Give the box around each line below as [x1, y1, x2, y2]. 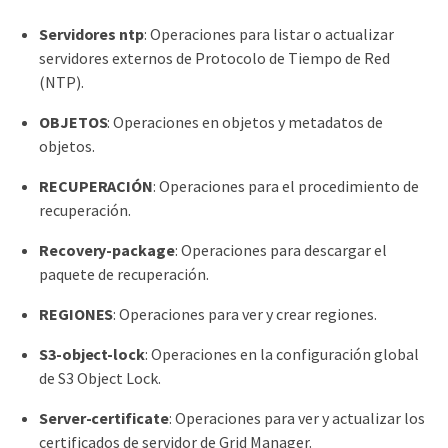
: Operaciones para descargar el [174, 239, 387, 260]
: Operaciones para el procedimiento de [153, 175, 420, 196]
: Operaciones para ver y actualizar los [168, 407, 425, 428]
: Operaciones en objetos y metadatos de [107, 111, 384, 132]
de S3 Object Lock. [39, 367, 161, 388]
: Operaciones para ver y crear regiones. [113, 303, 378, 324]
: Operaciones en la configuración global [144, 343, 419, 364]
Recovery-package [39, 239, 175, 260]
